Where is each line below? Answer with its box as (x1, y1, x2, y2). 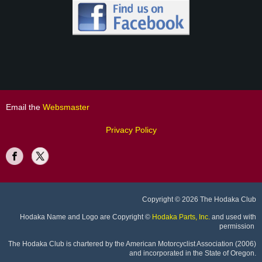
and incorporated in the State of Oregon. (129, 249, 256, 257)
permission (219, 222, 254, 230)
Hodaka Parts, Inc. (152, 212, 210, 221)
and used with (212, 212, 256, 221)
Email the (6, 102, 40, 112)
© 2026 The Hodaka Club (175, 195, 256, 204)
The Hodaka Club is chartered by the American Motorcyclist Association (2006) (8, 239, 256, 248)
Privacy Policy (105, 125, 157, 135)
